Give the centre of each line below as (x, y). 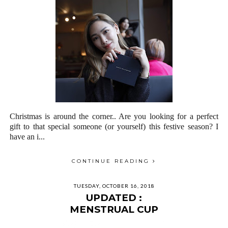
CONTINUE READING (112, 161)
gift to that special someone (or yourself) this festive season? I (114, 126)
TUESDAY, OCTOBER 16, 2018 (114, 186)
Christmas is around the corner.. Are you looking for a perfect (114, 116)
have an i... (27, 137)
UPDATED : (114, 198)
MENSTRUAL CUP (114, 209)
